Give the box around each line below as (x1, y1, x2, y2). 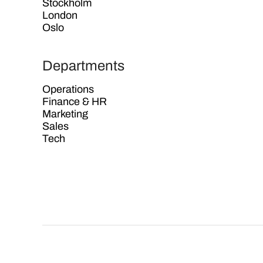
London (42, 9, 77, 21)
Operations (42, 83, 94, 95)
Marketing (42, 108, 88, 120)
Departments (42, 58, 124, 73)
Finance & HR (42, 96, 107, 107)
